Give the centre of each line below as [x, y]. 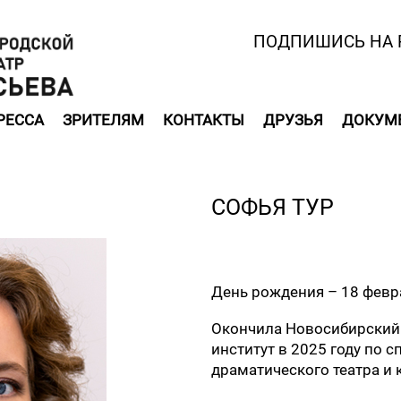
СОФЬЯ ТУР [273, 207]
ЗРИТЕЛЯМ [103, 120]
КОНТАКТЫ [204, 120]
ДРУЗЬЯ [293, 120]
